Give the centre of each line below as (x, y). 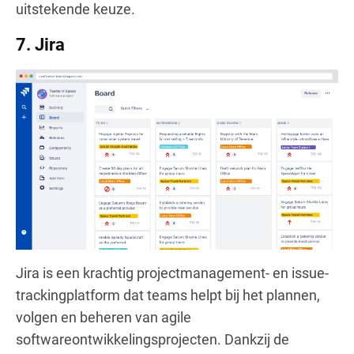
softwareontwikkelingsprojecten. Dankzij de (153, 339)
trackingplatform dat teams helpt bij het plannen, (168, 295)
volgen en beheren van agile (104, 317)
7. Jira (40, 44)
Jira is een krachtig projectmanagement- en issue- (172, 273)
